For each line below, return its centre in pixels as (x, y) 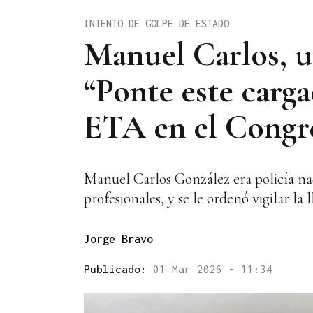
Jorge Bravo (118, 239)
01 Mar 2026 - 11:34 (213, 269)
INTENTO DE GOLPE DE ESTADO (156, 23)
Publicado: (118, 269)
